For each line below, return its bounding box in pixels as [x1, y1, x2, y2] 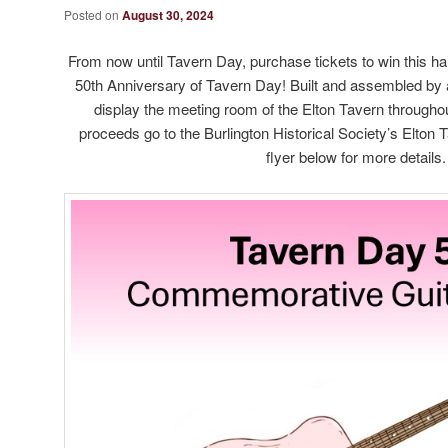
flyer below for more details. [266, 145, 446, 167]
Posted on [64, 6, 122, 24]
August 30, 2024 [122, 6, 214, 25]
